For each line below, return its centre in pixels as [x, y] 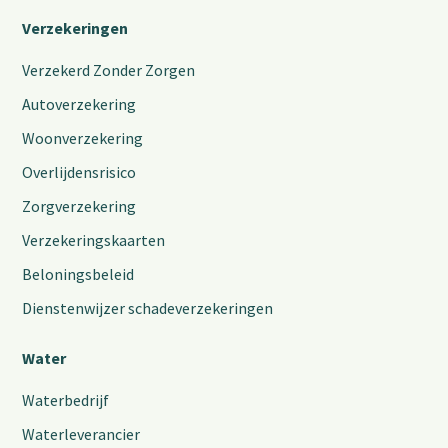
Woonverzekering [83, 137]
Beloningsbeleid [78, 273]
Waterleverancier [81, 433]
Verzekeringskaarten [94, 239]
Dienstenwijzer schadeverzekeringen [148, 307]
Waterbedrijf [66, 399]
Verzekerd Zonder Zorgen [109, 69]
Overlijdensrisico [79, 171]
